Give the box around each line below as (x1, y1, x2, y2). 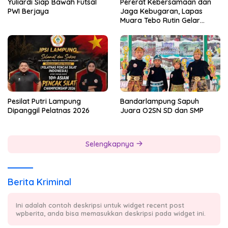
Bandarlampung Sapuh (120, 96, 199, 106)
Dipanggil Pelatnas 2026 (8, 105, 90, 115)
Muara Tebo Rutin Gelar (120, 16, 200, 25)
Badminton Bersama (120, 25, 190, 35)
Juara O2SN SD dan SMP (120, 105, 204, 115)
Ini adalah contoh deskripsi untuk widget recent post (16, 201, 184, 209)
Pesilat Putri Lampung (8, 96, 81, 106)
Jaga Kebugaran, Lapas (120, 7, 203, 16)
